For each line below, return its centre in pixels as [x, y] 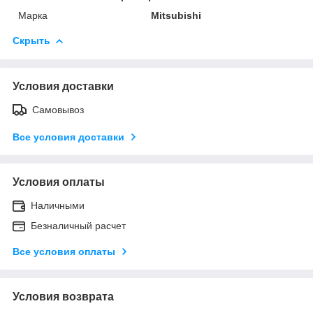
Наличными [58, 205]
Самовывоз [58, 109]
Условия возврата [63, 296]
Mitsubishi [176, 15]
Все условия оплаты [64, 251]
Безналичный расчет [78, 225]
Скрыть [31, 40]
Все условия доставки [68, 137]
